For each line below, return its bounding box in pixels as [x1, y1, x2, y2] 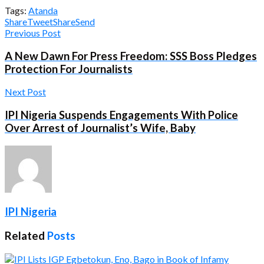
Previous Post [5, 27, 61, 38]
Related [5, 229, 45, 243]
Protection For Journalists [5, 62, 133, 75]
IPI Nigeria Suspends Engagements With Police [5, 108, 238, 122]
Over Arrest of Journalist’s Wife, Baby [5, 121, 196, 135]
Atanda [28, 4, 58, 16]
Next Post [5, 86, 46, 98]
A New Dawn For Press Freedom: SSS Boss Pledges [5, 49, 257, 62]
